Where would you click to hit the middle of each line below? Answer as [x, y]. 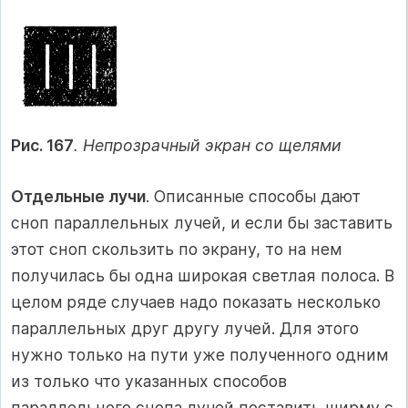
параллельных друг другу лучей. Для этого [185, 328]
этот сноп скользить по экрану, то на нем [176, 249]
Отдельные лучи [78, 196]
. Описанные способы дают [253, 196]
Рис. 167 [42, 146]
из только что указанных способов [149, 381]
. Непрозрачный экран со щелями [208, 146]
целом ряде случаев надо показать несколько [196, 301]
